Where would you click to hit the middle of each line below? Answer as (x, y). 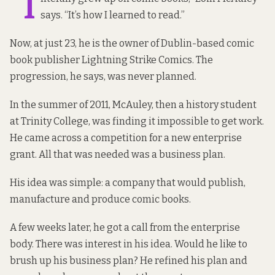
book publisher (46, 60)
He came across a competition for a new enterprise (126, 137)
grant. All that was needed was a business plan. (118, 154)
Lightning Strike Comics (137, 60)
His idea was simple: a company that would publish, (128, 183)
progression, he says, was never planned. (103, 76)
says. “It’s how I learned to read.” (113, 15)
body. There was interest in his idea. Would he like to (129, 244)
